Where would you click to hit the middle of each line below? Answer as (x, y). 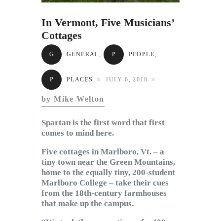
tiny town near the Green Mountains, (108, 162)
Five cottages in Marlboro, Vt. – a (103, 152)
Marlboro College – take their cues (105, 183)
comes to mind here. (78, 133)
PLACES (80, 80)
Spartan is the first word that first (103, 123)
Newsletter (109, 21)
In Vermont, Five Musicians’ (108, 23)
